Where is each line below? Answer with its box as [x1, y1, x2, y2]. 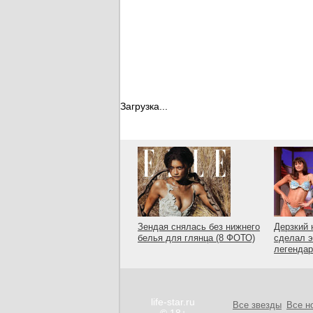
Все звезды [233, 300, 282, 310]
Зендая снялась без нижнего [138, 221, 260, 232]
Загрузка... [120, 101, 168, 112]
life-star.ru [151, 296, 195, 307]
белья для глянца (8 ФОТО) [138, 233, 255, 243]
